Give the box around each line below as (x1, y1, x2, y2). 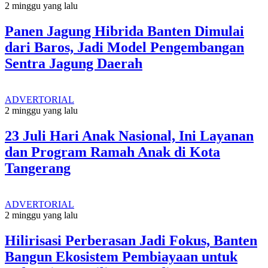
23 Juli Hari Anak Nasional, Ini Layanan (5, 128, 254, 144)
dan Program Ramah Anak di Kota (5, 144, 220, 160)
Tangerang (5, 160, 71, 176)
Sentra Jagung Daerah (5, 56, 142, 72)
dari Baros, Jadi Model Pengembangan (5, 39, 244, 56)
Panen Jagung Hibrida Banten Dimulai (5, 23, 244, 39)
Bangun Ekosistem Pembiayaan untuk (5, 248, 237, 264)
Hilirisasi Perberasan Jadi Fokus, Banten (5, 232, 257, 248)
